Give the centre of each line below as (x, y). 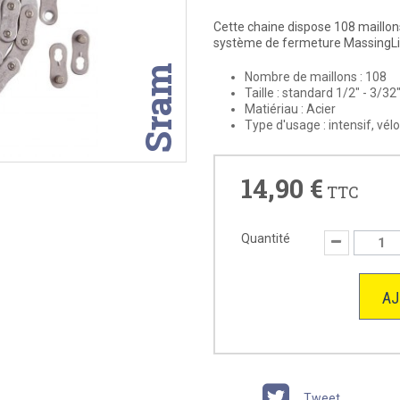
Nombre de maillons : (304, 77)
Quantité (266, 238)
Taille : (262, 93)
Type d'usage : (285, 125)
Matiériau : (274, 109)
